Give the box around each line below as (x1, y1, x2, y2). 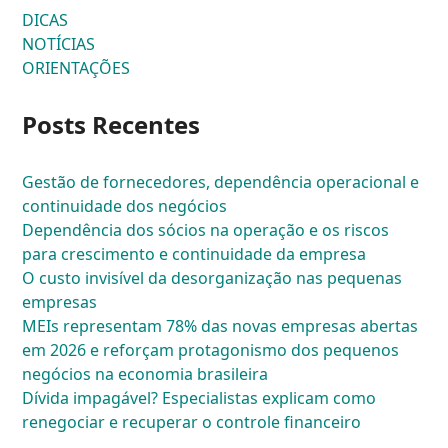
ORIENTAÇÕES (22, 56, 131, 79)
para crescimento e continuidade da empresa (22, 242, 367, 265)
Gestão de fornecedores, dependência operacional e (22, 170, 420, 193)
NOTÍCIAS (22, 32, 96, 55)
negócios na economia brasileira (22, 362, 269, 385)
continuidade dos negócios (22, 194, 228, 217)
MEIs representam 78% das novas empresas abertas (22, 314, 419, 337)
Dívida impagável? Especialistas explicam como (22, 386, 377, 409)
